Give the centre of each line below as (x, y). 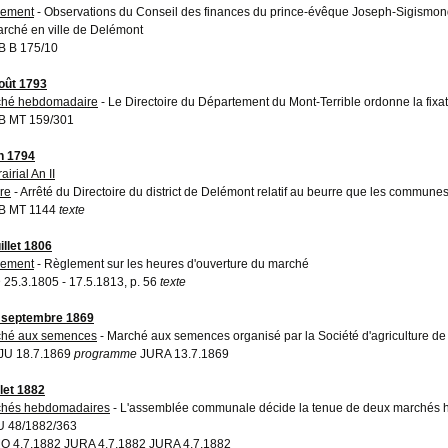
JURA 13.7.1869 (183, 353)
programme (105, 353)
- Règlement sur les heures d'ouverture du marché (171, 263)
